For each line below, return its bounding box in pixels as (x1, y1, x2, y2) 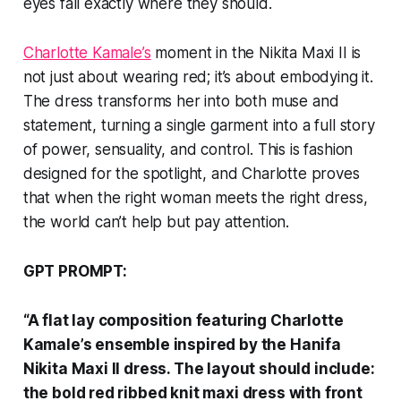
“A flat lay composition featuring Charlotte (22, 311, 344, 329)
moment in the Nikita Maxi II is (150, 43, 362, 62)
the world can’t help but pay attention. (22, 212, 290, 231)
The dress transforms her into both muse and (22, 91, 339, 110)
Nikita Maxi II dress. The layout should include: (22, 359, 375, 378)
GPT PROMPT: (22, 261, 127, 280)
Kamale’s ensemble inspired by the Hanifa (22, 335, 341, 354)
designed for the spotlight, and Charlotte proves (22, 164, 360, 183)
